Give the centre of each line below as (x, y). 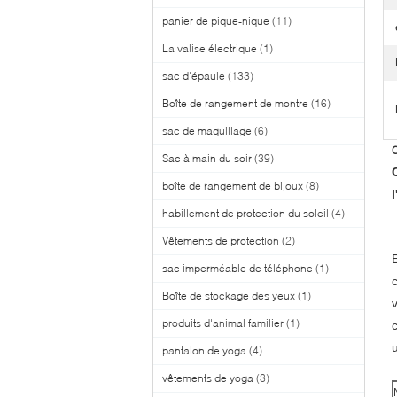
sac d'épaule (194, 76)
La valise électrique (210, 48)
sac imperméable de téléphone (237, 268)
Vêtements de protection (221, 241)
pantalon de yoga (204, 350)
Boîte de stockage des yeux (229, 296)
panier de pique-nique (216, 21)
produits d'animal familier (223, 323)
